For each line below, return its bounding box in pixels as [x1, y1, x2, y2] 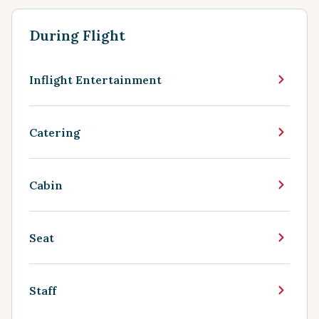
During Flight [29, 26, 125, 44]
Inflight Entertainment [29, 72, 162, 87]
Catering [29, 125, 80, 140]
